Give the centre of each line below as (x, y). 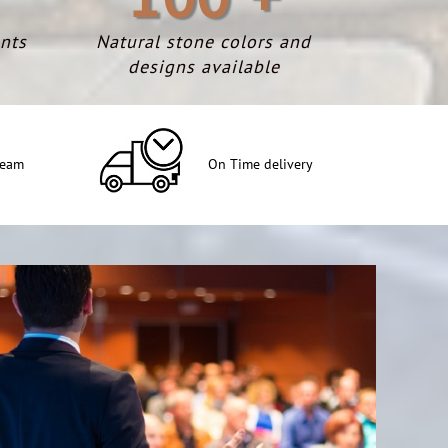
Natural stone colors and (203, 41)
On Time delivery (260, 163)
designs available (203, 66)
